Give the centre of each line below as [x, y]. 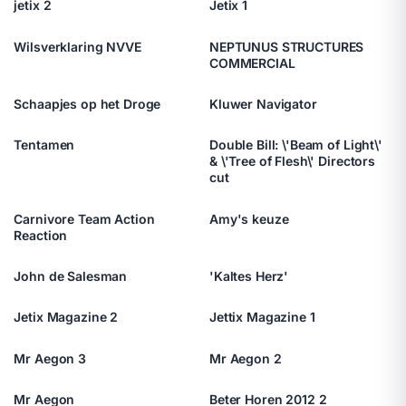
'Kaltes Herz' [249, 275]
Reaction [41, 235]
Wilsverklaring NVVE [77, 46]
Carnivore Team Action [84, 218]
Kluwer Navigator [263, 104]
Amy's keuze [249, 218]
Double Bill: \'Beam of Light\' [296, 145]
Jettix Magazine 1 [262, 317]
